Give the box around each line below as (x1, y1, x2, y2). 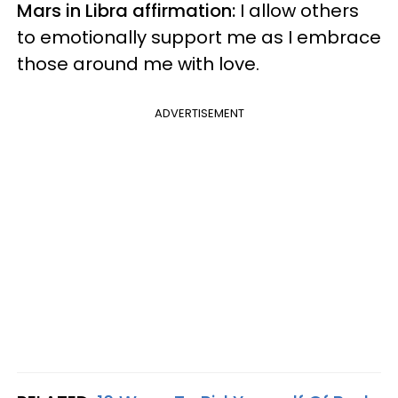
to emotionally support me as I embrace (17, 24, 381, 50)
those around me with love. (17, 51, 259, 76)
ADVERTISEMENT (154, 104, 244, 122)
